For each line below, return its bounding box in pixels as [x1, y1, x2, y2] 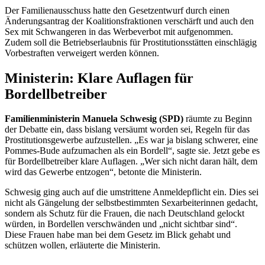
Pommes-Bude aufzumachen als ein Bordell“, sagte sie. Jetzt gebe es [5, 146, 260, 156]
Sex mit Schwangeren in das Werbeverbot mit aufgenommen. [5, 26, 233, 37]
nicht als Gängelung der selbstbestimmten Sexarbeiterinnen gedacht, [5, 198, 258, 208]
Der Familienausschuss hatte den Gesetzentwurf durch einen [5, 5, 230, 15]
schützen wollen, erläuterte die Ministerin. [5, 240, 160, 251]
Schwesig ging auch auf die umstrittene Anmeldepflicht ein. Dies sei [5, 187, 258, 198]
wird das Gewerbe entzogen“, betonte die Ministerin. [5, 167, 202, 177]
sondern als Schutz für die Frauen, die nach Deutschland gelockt [5, 208, 244, 219]
